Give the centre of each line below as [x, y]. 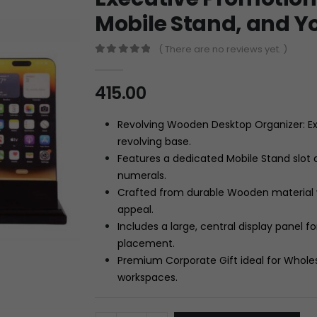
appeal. [136, 209]
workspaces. [148, 277]
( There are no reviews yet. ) [223, 49]
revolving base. [154, 141]
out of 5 [121, 62]
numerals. [142, 175]
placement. [146, 243]
